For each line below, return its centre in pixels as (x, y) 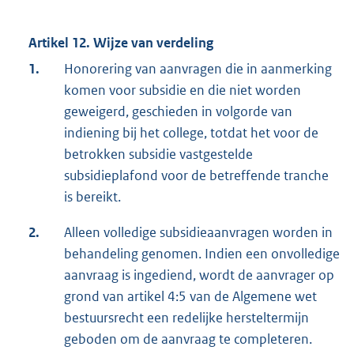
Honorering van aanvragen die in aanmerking (198, 69)
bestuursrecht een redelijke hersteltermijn (186, 318)
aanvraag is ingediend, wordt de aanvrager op (199, 275)
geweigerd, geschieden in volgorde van (178, 112)
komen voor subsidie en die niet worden (183, 90)
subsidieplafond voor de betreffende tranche (196, 176)
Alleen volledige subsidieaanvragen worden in (198, 233)
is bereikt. (92, 197)
